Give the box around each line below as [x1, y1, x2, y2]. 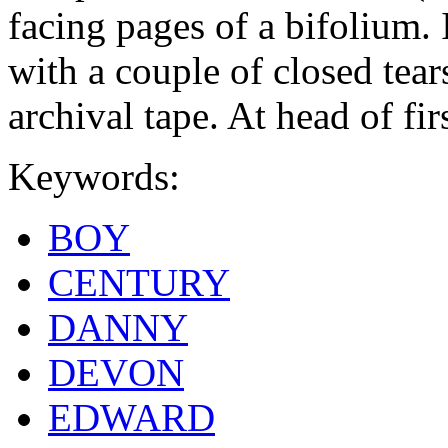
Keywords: [8, 154, 180, 198]
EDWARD [48, 395, 215, 439]
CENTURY [48, 260, 230, 304]
